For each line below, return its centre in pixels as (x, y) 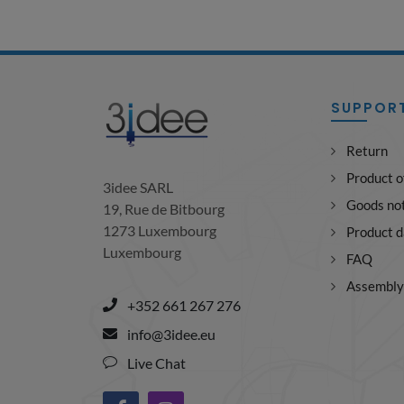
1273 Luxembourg (160, 230)
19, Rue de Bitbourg (164, 209)
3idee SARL (138, 187)
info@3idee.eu (170, 334)
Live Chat (155, 363)
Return (367, 151)
